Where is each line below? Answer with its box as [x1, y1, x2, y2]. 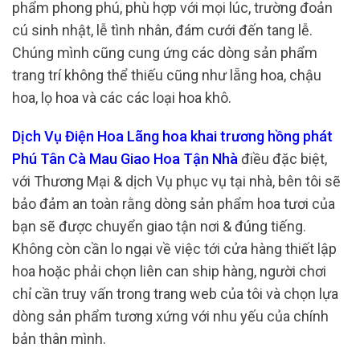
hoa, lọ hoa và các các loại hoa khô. [12, 89, 231, 107]
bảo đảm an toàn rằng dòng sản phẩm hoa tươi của [12, 194, 335, 212]
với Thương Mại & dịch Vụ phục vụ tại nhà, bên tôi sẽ [12, 172, 341, 190]
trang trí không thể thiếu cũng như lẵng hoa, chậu [12, 67, 321, 84]
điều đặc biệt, [238, 149, 327, 167]
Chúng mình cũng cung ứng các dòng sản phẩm [12, 44, 317, 62]
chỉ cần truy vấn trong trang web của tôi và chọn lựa [12, 284, 338, 302]
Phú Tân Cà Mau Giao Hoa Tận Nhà [12, 149, 238, 167]
